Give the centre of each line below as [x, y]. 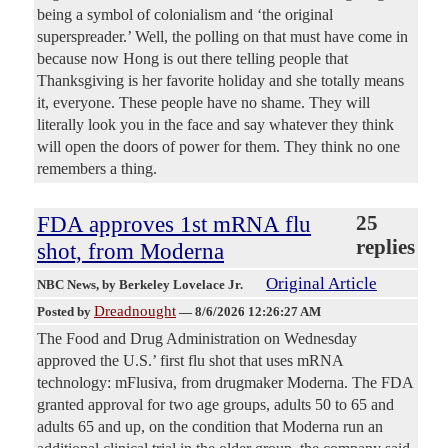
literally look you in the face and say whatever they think [215, 125]
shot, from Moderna [130, 251]
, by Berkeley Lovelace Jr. [171, 285]
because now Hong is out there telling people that [192, 59]
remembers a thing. [97, 169]
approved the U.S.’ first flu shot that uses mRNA [190, 361]
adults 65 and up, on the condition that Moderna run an [210, 427]
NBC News [66, 285]
